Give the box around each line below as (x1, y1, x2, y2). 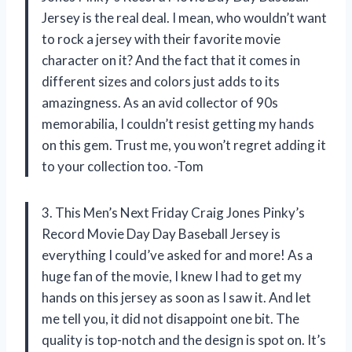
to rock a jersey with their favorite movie (42, 31, 280, 48)
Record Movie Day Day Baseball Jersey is (42, 225, 280, 243)
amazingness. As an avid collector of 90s (42, 94, 278, 112)
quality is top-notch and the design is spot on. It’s (42, 332, 326, 349)
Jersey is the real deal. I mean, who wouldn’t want (42, 9, 327, 27)
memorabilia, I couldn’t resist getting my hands (42, 115, 314, 133)
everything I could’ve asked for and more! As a (42, 247, 313, 264)
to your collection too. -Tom (42, 158, 203, 175)
